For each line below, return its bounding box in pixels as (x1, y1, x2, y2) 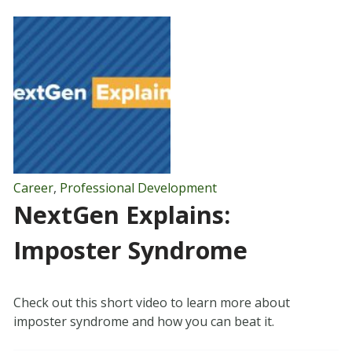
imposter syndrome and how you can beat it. (13, 313, 274, 331)
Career (13, 179, 53, 197)
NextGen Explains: (13, 199, 230, 232)
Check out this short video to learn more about (13, 294, 290, 312)
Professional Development (59, 179, 217, 197)
